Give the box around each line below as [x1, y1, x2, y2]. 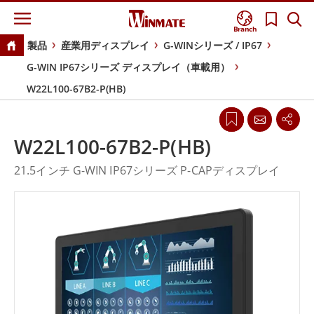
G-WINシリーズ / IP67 [163, 39, 262, 53]
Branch [233, 24, 257, 34]
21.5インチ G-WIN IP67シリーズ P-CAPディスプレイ [14, 163, 280, 179]
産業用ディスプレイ [60, 39, 149, 53]
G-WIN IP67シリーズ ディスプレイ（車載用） [27, 60, 230, 74]
